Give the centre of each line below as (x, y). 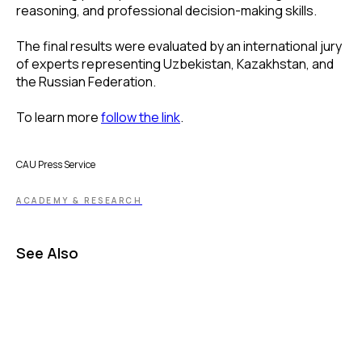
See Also (47, 253)
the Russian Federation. (86, 81)
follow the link (141, 117)
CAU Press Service (56, 164)
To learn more (59, 117)
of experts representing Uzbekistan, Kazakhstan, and (175, 63)
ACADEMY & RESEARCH (79, 200)
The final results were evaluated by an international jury (179, 46)
